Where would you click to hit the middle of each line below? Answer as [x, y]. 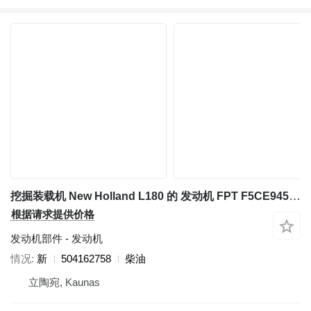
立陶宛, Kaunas [64, 283]
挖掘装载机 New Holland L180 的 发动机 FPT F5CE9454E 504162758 [295, 196]
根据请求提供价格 [53, 215]
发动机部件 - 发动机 [57, 239]
